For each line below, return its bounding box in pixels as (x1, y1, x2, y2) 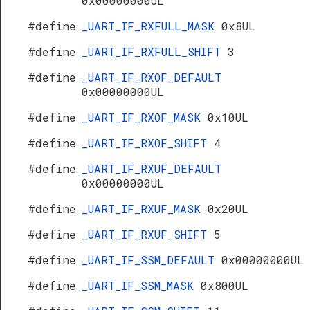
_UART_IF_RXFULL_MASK (82, 19, 221, 33)
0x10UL (208, 110, 248, 125)
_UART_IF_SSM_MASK (82, 278, 201, 293)
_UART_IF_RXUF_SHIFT (82, 227, 214, 241)
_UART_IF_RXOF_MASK (82, 110, 208, 125)
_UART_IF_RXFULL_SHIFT (82, 44, 228, 59)
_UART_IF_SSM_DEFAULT (82, 253, 221, 267)
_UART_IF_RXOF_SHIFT (82, 136, 214, 150)
